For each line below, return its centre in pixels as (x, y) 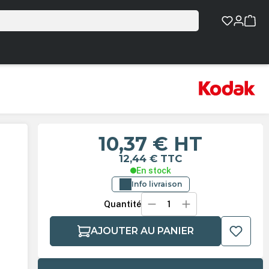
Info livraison (156, 184)
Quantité (122, 204)
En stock (153, 171)
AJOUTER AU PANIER (142, 231)
